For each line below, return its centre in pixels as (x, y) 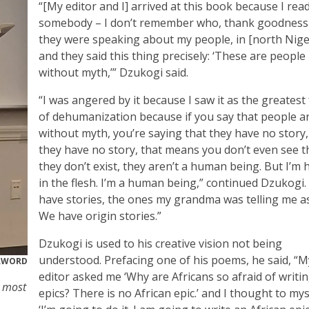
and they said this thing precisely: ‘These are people (172, 56)
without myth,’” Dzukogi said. (113, 72)
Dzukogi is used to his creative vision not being (160, 243)
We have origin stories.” (100, 216)
